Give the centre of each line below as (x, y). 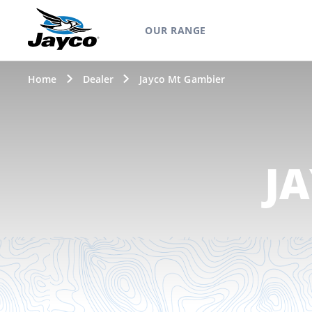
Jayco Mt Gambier (182, 79)
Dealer (98, 79)
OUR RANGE (175, 30)
